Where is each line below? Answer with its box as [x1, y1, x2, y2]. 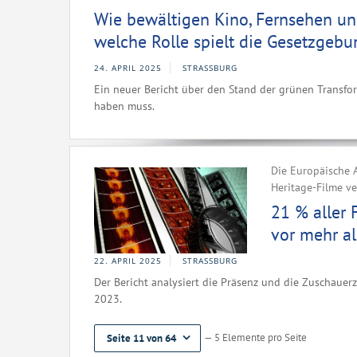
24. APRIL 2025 [94, 62, 162, 73]
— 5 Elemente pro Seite [204, 331, 307, 344]
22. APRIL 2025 [94, 255, 162, 266]
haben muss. [94, 99, 155, 113]
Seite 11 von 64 [107, 331, 176, 345]
